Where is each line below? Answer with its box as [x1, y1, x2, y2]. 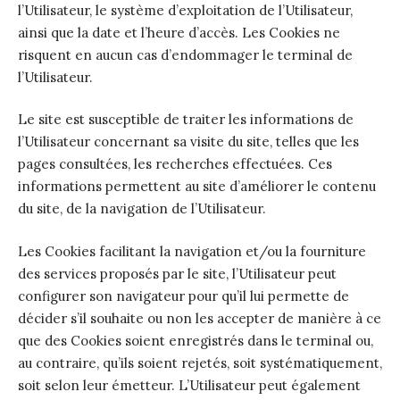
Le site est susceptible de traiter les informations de [18, 111, 354, 128]
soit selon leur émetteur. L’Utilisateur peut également [18, 376, 361, 394]
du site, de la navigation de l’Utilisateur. [18, 200, 266, 217]
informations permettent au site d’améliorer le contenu [18, 178, 376, 195]
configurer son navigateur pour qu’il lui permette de [18, 287, 349, 304]
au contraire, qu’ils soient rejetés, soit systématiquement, [18, 354, 382, 371]
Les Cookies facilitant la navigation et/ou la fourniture [18, 242, 366, 260]
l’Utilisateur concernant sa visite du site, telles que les [18, 133, 359, 150]
